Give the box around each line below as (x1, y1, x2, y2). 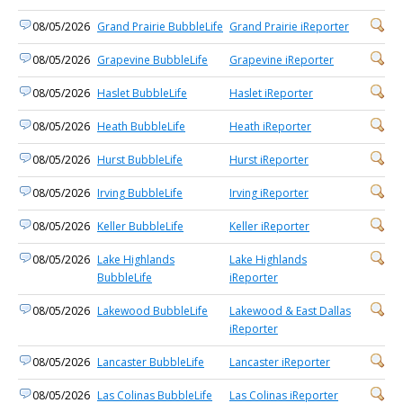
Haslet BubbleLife (97, 85, 187, 101)
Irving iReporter (229, 185, 309, 201)
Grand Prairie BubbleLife (97, 19, 223, 34)
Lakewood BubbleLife (97, 303, 208, 318)
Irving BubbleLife (97, 185, 183, 201)
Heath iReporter (229, 119, 311, 134)
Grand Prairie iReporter (229, 19, 349, 34)
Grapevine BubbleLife (97, 52, 208, 67)
